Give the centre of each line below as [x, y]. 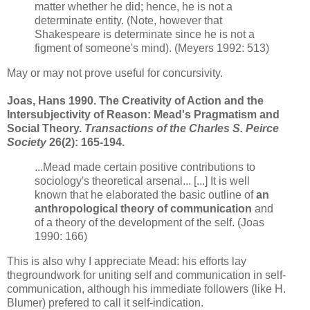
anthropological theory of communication [143, 208]
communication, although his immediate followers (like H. [146, 289]
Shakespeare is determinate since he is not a [145, 35]
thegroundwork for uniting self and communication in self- [146, 275]
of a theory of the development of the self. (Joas [149, 222]
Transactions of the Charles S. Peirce [182, 129]
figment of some [73, 48]
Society [27, 143]
